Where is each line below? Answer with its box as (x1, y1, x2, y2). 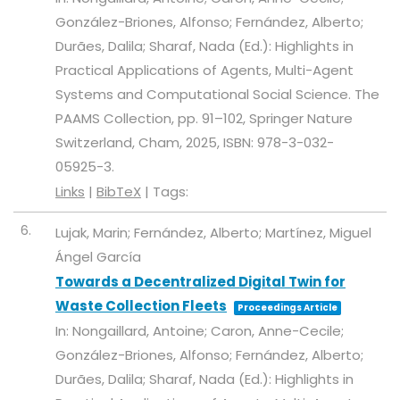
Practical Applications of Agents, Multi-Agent (55, 61, 354, 80)
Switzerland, (55, 133, 138, 153)
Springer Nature (249, 109, 353, 129)
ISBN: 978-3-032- (223, 133, 334, 153)
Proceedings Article (237, 301, 337, 315)
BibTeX (96, 182, 141, 202)
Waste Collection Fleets (55, 296, 227, 316)
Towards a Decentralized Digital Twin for (55, 272, 346, 292)
